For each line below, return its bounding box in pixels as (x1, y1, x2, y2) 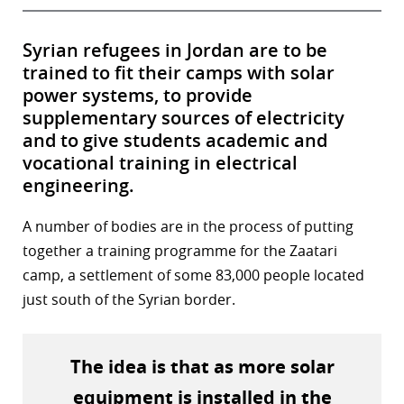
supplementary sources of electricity (23, 106, 344, 131)
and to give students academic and (23, 128, 327, 153)
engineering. (23, 173, 134, 198)
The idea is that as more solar (69, 354, 335, 380)
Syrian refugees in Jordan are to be (23, 38, 327, 63)
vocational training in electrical (23, 151, 298, 176)
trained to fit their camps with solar (23, 60, 335, 86)
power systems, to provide (23, 83, 252, 108)
